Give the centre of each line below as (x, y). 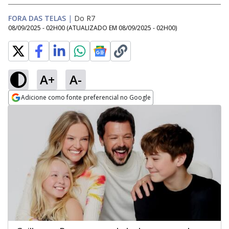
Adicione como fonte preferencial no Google (86, 97)
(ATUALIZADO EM (93, 28)
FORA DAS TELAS (37, 18)
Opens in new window (50, 111)
